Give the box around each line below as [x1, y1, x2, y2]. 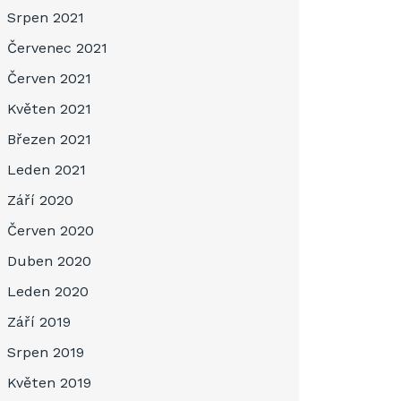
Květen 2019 [7, 374, 91, 391]
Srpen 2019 [7, 344, 84, 361]
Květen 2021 [7, 100, 91, 117]
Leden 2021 [7, 161, 86, 178]
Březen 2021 [7, 131, 91, 148]
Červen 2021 [7, 70, 91, 87]
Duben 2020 [7, 252, 91, 269]
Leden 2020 [7, 283, 89, 300]
